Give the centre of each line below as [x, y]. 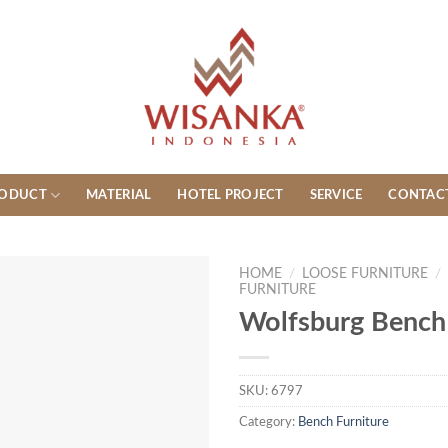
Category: [268, 421]
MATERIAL [119, 195]
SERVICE [336, 195]
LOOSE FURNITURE [365, 274]
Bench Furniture [343, 421]
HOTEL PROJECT [230, 195]
